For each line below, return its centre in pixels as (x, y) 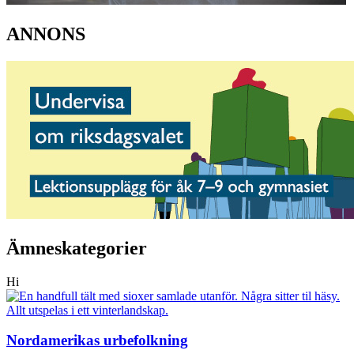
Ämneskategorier (77, 248)
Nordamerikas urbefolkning (97, 341)
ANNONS (46, 34)
